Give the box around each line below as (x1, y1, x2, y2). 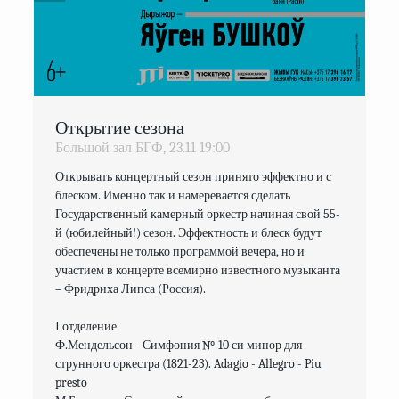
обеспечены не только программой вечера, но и (55, 243, 305, 259)
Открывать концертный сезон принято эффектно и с (55, 168, 332, 184)
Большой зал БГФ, (55, 139, 167, 156)
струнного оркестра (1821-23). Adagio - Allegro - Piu (55, 355, 322, 371)
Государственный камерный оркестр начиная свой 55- (55, 206, 341, 222)
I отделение (55, 318, 118, 334)
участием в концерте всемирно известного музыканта (55, 262, 341, 278)
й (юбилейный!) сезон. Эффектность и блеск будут (55, 224, 322, 240)
